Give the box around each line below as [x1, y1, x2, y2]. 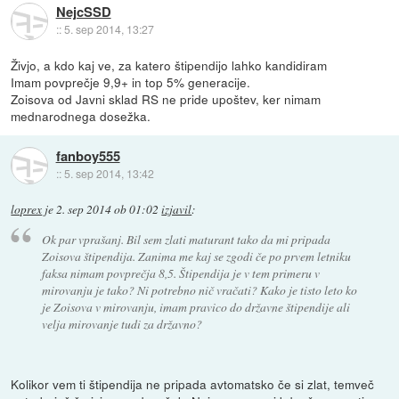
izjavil [161, 201, 192, 217]
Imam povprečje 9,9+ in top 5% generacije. [11, 72, 251, 91]
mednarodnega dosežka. [11, 106, 151, 125]
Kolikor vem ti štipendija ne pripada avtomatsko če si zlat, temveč [11, 374, 375, 393]
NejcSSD [55, 2, 111, 22]
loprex [11, 201, 43, 217]
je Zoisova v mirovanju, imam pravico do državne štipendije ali [41, 297, 350, 315]
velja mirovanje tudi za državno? [41, 314, 202, 332]
